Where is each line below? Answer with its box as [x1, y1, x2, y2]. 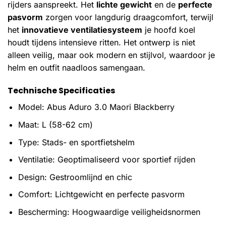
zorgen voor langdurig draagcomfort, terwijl [43, 12, 213, 22]
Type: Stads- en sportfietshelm [18, 137, 135, 147]
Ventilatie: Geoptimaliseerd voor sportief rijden [18, 154, 195, 165]
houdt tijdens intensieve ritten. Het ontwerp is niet [8, 37, 195, 47]
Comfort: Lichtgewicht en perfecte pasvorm [18, 189, 185, 200]
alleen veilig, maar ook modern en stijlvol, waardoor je [8, 49, 215, 60]
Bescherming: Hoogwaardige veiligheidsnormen [18, 206, 200, 217]
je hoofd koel [142, 24, 195, 35]
